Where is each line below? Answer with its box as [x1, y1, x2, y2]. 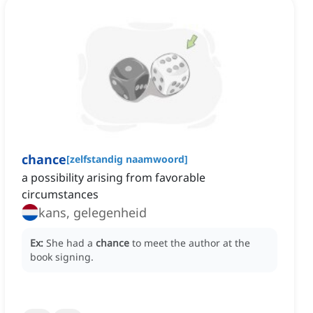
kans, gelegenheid [38, 204, 147, 221]
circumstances [22, 187, 99, 203]
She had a [46, 236, 96, 250]
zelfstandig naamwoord [70, 152, 184, 166]
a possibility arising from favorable [22, 170, 205, 186]
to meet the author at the [132, 236, 250, 250]
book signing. [30, 250, 94, 264]
